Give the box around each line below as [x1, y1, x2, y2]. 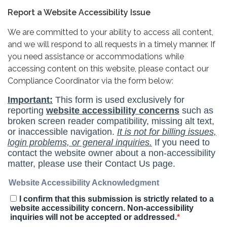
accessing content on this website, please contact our [8, 63, 209, 73]
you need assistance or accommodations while [8, 51, 184, 61]
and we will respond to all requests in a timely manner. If [8, 39, 215, 49]
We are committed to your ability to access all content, [8, 27, 213, 37]
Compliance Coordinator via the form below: [8, 75, 173, 86]
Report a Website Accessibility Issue [8, 7, 150, 17]
